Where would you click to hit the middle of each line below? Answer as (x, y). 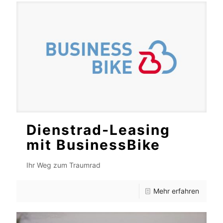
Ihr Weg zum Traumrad (63, 165)
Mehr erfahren (176, 191)
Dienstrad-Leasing (98, 130)
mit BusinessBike (93, 145)
